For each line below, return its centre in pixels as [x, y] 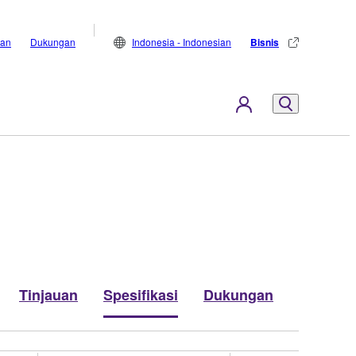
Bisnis [265, 42]
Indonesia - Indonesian [182, 42]
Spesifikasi [141, 294]
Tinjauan [48, 294]
